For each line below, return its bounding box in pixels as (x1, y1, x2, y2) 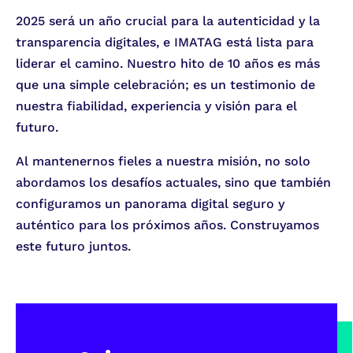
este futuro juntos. (16, 239, 131, 255)
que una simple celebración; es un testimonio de (16, 77, 315, 93)
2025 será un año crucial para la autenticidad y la (16, 13, 320, 29)
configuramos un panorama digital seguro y (16, 196, 284, 212)
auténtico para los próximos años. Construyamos (16, 217, 319, 233)
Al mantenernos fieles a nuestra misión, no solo (16, 154, 310, 169)
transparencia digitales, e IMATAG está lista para (16, 35, 314, 50)
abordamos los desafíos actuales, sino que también (16, 175, 331, 191)
